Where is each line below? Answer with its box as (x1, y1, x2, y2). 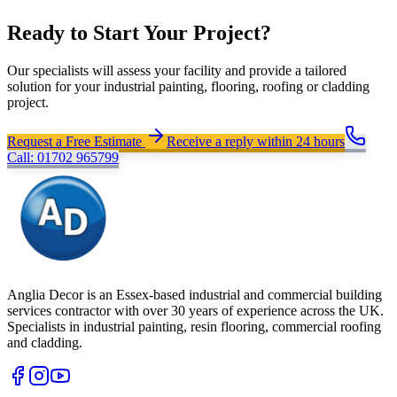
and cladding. (7, 334, 82, 350)
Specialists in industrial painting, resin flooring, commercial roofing (7, 318, 381, 334)
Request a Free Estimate (7, 133, 145, 149)
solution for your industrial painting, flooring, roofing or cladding (7, 78, 370, 94)
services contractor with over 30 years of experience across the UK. (7, 302, 384, 318)
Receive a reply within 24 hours (167, 133, 345, 149)
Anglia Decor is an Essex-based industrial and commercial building (7, 286, 382, 302)
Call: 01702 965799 (7, 149, 119, 165)
